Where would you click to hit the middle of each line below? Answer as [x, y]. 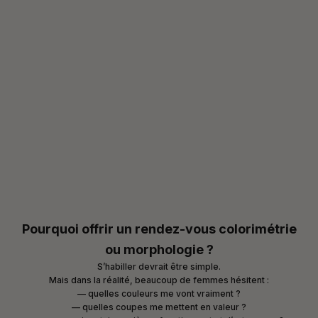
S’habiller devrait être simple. [159, 267]
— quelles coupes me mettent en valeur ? [159, 307]
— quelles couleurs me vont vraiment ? [159, 294]
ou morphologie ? [159, 250]
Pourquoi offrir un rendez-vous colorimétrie [159, 229]
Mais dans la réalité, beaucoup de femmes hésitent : [159, 280]
